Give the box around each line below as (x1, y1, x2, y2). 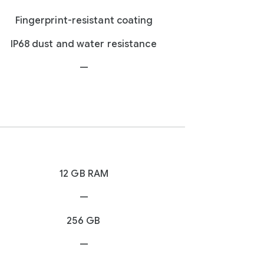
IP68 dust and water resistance (10, 38, 157, 50)
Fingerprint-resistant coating (15, 15, 153, 27)
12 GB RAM (60, 168, 109, 180)
